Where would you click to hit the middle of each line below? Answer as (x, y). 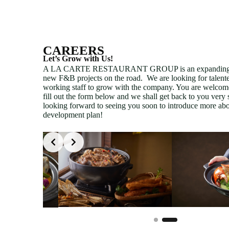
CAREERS (74, 50)
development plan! (73, 114)
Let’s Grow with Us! (78, 58)
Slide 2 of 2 (61, 135)
